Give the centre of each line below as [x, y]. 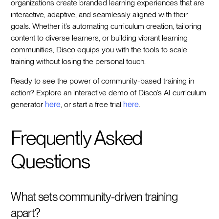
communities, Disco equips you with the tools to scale [99, 49]
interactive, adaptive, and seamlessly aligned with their [99, 14]
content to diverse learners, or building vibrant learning [99, 38]
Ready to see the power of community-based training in [103, 81]
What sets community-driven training [94, 197]
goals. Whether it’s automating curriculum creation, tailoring [106, 26]
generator [28, 104]
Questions [50, 161]
